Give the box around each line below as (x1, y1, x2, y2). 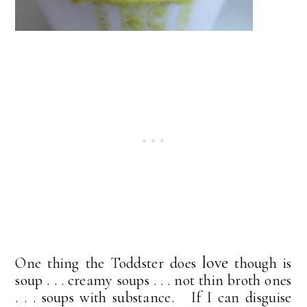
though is (228, 254, 292, 272)
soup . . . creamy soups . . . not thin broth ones (15, 271, 292, 289)
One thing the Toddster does (15, 254, 203, 272)
